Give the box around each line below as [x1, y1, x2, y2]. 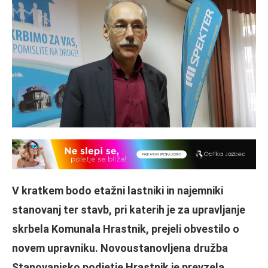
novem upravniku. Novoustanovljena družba [12, 242, 228, 255]
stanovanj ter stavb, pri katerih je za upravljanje [12, 203, 245, 217]
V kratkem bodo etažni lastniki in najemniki [12, 184, 223, 197]
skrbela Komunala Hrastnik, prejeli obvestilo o [12, 223, 239, 236]
